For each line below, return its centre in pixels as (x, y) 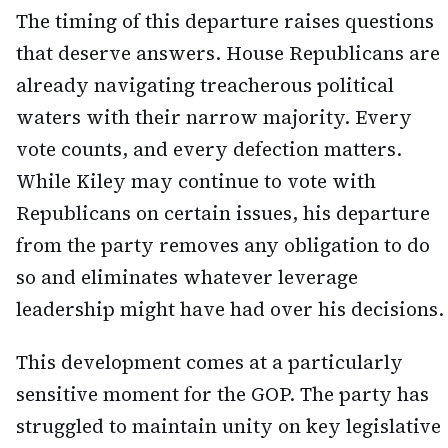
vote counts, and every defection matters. (209, 149)
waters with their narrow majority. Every (214, 117)
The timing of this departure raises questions (225, 21)
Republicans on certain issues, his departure (223, 213)
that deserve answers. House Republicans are (228, 53)
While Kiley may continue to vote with (196, 181)
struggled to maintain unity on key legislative (228, 425)
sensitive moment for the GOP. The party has (222, 393)
